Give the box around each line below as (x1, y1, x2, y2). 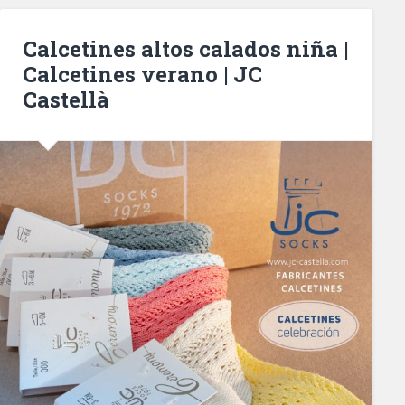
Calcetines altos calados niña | (22, 34, 348, 64)
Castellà (22, 85, 109, 115)
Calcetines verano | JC (22, 60, 262, 89)
